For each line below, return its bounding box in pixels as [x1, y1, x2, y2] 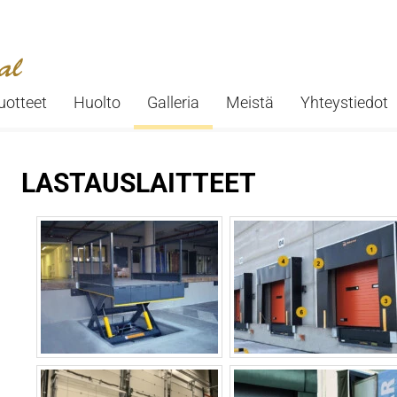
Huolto [74, 93, 121, 112]
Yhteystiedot [300, 93, 388, 112]
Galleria [147, 93, 199, 112]
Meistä [226, 93, 274, 112]
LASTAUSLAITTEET [21, 167, 256, 198]
